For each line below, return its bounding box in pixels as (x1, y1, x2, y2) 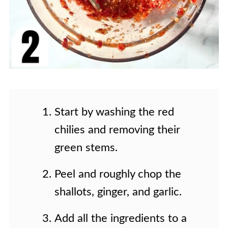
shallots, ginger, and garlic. (54, 186, 182, 197)
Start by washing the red (54, 106, 175, 118)
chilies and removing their (54, 124, 181, 135)
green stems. (54, 141, 118, 153)
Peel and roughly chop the (54, 168, 182, 180)
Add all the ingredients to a (54, 212, 187, 224)
